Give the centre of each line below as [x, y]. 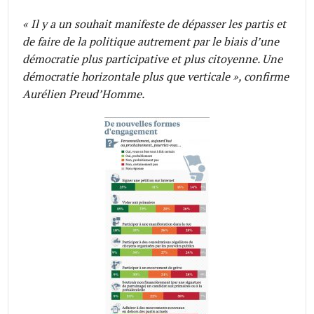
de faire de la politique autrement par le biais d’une [151, 41]
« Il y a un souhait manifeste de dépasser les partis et [155, 23]
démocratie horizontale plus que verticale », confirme [156, 76]
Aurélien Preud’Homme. [84, 94]
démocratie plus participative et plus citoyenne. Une [153, 59]
